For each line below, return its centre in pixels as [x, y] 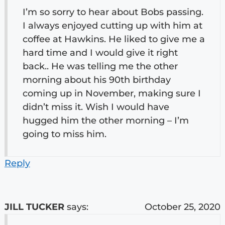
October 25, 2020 [183, 207]
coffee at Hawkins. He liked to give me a [114, 39]
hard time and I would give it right [100, 52]
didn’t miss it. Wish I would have [96, 107]
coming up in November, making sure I [111, 93]
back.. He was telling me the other [100, 66]
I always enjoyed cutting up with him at [112, 25]
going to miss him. [64, 134]
